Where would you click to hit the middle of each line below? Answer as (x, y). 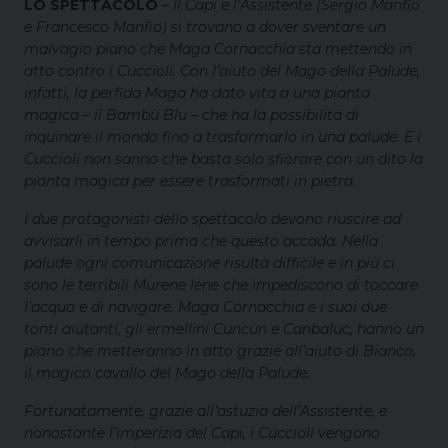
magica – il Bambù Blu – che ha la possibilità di (191, 115)
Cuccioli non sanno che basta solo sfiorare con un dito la (223, 159)
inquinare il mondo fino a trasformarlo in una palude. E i (222, 137)
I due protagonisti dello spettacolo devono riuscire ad (212, 219)
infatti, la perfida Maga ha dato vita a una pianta (197, 93)
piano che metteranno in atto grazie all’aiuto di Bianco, (220, 351)
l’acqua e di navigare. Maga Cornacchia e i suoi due (205, 307)
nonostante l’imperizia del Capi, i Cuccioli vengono (202, 433)
